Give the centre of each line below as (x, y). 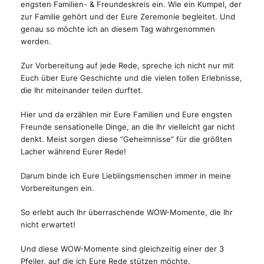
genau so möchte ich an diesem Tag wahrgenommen (118, 29)
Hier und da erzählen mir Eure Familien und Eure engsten (126, 115)
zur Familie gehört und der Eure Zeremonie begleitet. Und (128, 17)
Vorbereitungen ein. (57, 188)
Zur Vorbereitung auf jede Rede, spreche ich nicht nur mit (127, 66)
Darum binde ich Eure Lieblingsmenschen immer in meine (126, 176)
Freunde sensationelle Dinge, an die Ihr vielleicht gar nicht (128, 127)
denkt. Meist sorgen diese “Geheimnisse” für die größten (126, 139)
